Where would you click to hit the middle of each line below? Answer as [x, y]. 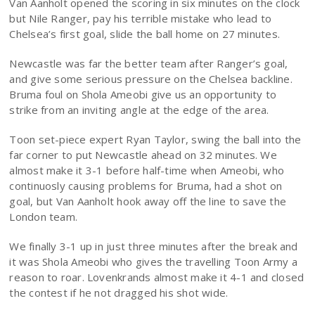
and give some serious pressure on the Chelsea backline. [151, 79]
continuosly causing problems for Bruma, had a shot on [146, 186]
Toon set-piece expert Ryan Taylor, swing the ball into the [155, 140]
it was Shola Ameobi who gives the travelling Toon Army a [154, 262]
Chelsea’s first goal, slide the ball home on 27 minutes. [145, 34]
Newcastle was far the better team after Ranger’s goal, [149, 64]
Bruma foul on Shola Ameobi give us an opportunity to [143, 95]
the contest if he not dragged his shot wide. [119, 293]
